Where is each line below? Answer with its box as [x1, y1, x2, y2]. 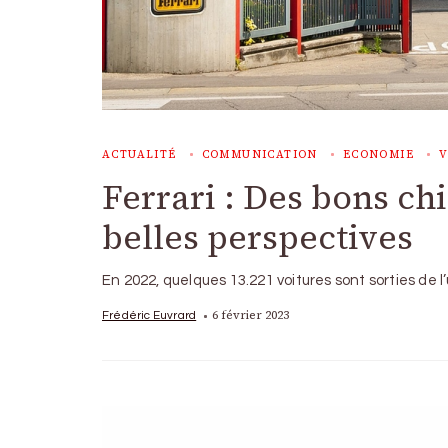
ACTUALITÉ [102, 147, 177, 162]
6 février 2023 [212, 307, 290, 323]
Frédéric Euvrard [102, 309, 197, 321]
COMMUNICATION [201, 147, 318, 162]
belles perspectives [102, 214, 413, 260]
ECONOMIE [342, 147, 415, 162]
